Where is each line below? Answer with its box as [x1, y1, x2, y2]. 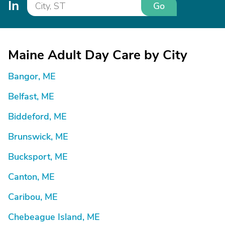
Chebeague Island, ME [8, 211, 100, 223]
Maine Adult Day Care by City [8, 46, 187, 64]
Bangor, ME [8, 70, 56, 82]
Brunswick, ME [8, 131, 68, 143]
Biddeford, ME [8, 110, 67, 123]
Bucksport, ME [8, 151, 68, 163]
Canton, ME [8, 171, 55, 183]
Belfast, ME [8, 90, 54, 102]
